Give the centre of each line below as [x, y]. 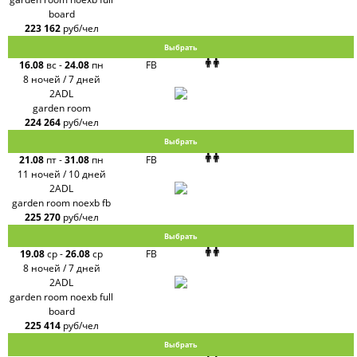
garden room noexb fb [62, 202]
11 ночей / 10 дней [61, 174]
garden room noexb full [62, 297]
